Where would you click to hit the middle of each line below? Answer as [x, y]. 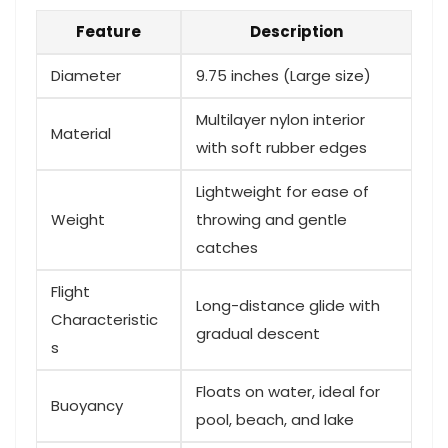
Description [296, 31]
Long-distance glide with [288, 305]
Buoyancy [87, 405]
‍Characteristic [104, 319]
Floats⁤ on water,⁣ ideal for [288, 391]
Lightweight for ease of [282, 191]
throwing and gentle [271, 219]
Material [81, 133]
